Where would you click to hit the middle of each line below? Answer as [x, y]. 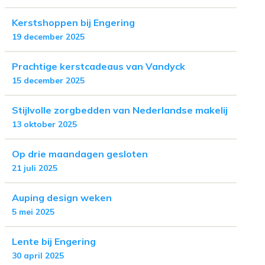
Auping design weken [62, 198]
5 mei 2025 [33, 212]
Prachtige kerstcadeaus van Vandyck [98, 66]
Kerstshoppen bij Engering [73, 22]
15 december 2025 [48, 80]
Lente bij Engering [54, 241]
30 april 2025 [38, 256]
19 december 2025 [48, 37]
